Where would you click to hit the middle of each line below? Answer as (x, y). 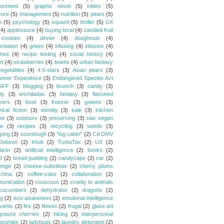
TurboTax (69, 142)
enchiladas (32, 94)
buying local (59, 30)
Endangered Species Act (83, 78)
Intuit (37, 142)
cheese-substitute (45, 166)
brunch (65, 86)
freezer (60, 102)
